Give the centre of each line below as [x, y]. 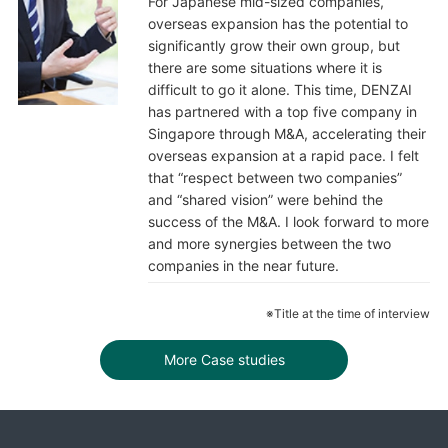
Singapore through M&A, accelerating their [286, 133]
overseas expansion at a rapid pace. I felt [283, 155]
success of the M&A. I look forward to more [288, 221]
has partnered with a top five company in [282, 111]
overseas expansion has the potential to [277, 23]
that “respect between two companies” [274, 177]
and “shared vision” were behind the [265, 199]
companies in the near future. [243, 265]
